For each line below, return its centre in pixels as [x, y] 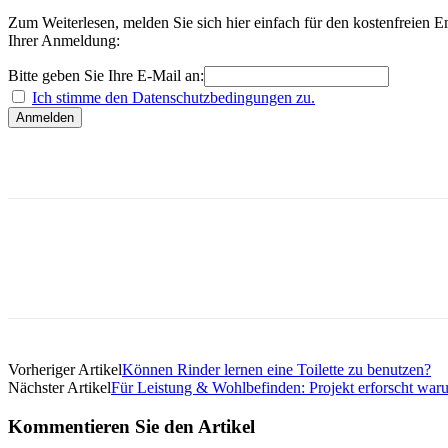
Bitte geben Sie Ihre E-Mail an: [106, 75]
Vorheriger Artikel [65, 369]
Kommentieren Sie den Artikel [131, 426]
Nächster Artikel [59, 387]
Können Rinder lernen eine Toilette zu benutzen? [276, 369]
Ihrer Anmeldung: [64, 40]
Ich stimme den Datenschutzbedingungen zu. [173, 97]
